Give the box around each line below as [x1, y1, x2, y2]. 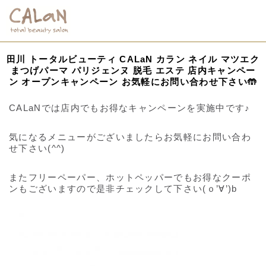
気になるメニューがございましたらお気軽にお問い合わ [9, 132, 252, 142]
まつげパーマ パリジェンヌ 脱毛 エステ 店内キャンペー [10, 65, 256, 75]
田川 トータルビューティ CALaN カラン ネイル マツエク [7, 54, 259, 64]
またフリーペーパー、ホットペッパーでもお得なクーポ [9, 172, 251, 182]
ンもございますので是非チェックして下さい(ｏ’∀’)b [9, 183, 237, 194]
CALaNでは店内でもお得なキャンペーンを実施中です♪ [9, 103, 251, 113]
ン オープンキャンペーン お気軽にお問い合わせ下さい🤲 [8, 77, 258, 87]
